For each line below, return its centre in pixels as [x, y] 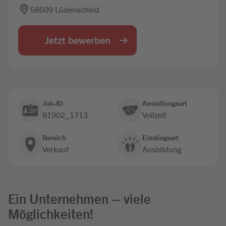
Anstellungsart [165, 103]
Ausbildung [162, 149]
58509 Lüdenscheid [65, 9]
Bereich [54, 137]
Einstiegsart [160, 137]
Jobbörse [113, 12]
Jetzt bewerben [77, 40]
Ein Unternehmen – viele [79, 198]
